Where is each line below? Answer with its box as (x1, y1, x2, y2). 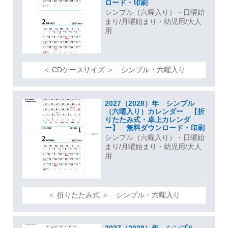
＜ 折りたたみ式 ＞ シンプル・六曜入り (48, 190, 180, 199)
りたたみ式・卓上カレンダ (104, 115, 190, 124)
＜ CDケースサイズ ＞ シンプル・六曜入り (43, 65, 185, 74)
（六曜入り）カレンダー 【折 (104, 107, 205, 116)
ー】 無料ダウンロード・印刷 (104, 123, 205, 132)
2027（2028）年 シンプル (104, 99, 194, 107)
